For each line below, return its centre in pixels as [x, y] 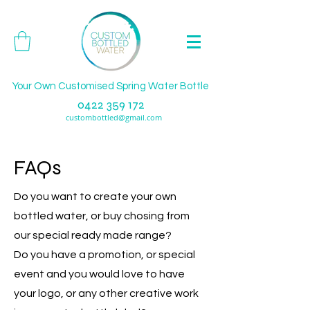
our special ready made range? [93, 235]
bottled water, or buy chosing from [102, 216]
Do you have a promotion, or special [104, 254]
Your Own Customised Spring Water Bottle [111, 86]
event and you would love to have [99, 274]
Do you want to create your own [95, 196]
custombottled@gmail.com [114, 117]
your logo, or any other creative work [106, 293]
